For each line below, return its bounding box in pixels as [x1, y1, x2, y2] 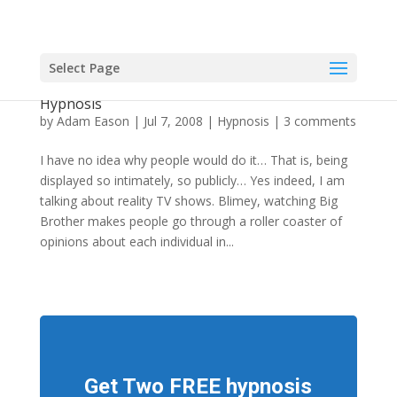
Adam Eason [56, 113, 129, 129]
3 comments [283, 113, 356, 129]
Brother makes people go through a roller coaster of [39, 213, 342, 230]
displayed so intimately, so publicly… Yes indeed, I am [39, 172, 345, 189]
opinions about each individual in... [39, 233, 234, 250]
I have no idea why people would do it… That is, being [39, 152, 347, 168]
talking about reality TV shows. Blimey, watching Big [39, 192, 338, 209]
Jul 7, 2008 [143, 113, 203, 129]
